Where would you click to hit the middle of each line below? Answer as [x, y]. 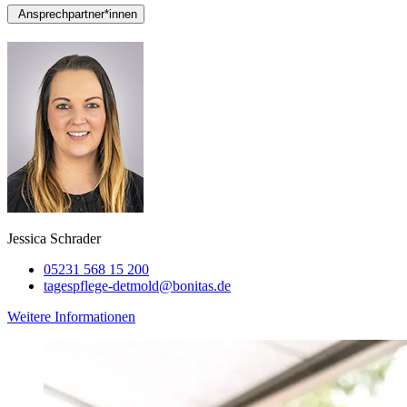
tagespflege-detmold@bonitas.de [137, 285]
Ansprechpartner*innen [78, 14]
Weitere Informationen [71, 316]
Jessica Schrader [54, 238]
